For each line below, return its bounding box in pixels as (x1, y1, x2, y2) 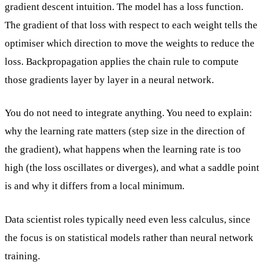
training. (5, 250, 40, 262)
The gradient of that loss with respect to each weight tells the (5, 19, 258, 31)
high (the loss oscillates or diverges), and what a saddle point (5, 162, 259, 174)
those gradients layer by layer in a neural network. (5, 74, 214, 85)
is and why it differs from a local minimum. (5, 180, 184, 192)
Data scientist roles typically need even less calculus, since (5, 213, 250, 225)
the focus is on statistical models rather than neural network (5, 232, 253, 243)
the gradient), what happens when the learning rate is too (5, 144, 241, 156)
